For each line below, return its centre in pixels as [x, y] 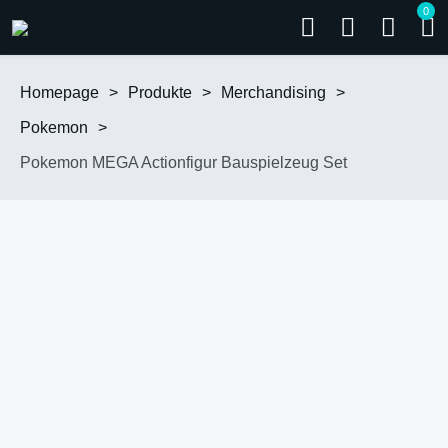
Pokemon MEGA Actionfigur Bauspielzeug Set [183, 162]
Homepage [59, 92]
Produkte [160, 92]
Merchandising [273, 92]
